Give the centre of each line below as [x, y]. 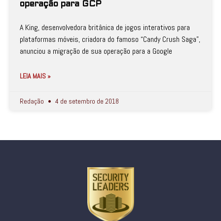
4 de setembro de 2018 [86, 101]
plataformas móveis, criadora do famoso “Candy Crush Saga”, [110, 39]
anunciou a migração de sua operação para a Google [96, 51]
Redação [33, 101]
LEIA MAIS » [35, 76]
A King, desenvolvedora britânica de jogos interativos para [105, 27]
